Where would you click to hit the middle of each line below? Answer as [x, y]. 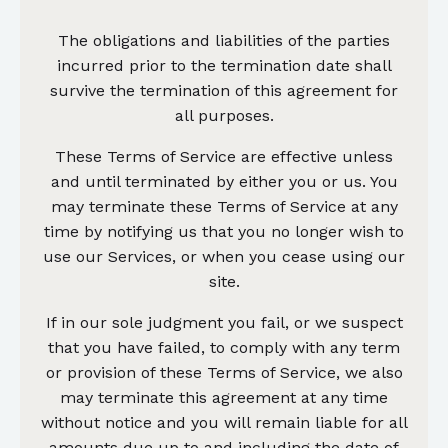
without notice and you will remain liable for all [224, 422]
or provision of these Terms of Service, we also [224, 372]
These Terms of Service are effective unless [224, 156]
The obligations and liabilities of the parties [224, 40]
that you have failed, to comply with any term [224, 347]
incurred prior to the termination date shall [224, 65]
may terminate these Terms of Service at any [224, 206]
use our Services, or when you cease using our [224, 256]
